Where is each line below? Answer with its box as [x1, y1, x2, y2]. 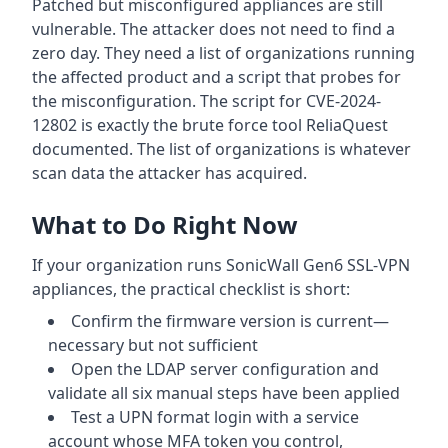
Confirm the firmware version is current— [71, 310, 389, 333]
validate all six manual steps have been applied [48, 382, 400, 405]
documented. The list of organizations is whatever [32, 138, 411, 161]
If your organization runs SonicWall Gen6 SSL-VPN [32, 254, 410, 277]
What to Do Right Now [32, 208, 298, 242]
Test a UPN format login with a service [71, 406, 359, 429]
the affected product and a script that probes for [32, 66, 401, 89]
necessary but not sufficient [48, 334, 258, 357]
